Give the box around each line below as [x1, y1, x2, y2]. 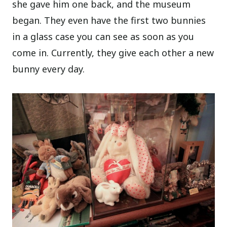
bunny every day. [12, 62, 85, 75]
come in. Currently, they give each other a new [12, 46, 214, 59]
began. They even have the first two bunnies [12, 14, 206, 26]
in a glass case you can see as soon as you [12, 30, 195, 43]
